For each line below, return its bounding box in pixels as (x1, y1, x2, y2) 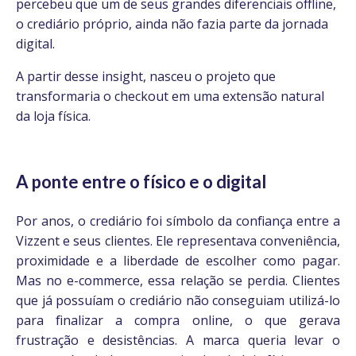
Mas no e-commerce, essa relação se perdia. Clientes (16, 272, 340, 289)
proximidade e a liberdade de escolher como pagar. (16, 252, 340, 269)
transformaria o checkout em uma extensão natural (16, 87, 324, 105)
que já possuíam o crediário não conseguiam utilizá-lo (16, 292, 340, 309)
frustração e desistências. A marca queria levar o (16, 331, 340, 349)
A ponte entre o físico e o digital (16, 171, 269, 192)
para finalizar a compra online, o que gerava (16, 311, 340, 329)
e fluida (269, 171, 328, 192)
